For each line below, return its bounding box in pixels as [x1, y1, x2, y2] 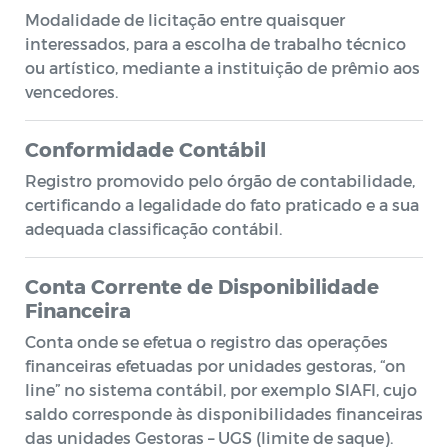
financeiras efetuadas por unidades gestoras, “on [25, 356, 406, 375]
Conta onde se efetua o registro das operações [25, 332, 388, 351]
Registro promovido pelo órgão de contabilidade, [25, 171, 415, 190]
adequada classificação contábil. [25, 219, 282, 238]
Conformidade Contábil [25, 137, 266, 161]
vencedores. [25, 82, 118, 101]
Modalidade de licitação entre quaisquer [25, 10, 345, 29]
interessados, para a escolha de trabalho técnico [25, 34, 406, 53]
